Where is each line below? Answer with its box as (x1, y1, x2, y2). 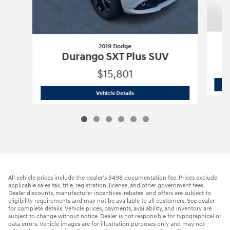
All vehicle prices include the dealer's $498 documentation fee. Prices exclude (8, 174, 217, 182)
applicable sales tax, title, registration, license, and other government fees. (8, 181, 204, 189)
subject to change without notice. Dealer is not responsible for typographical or (8, 212, 221, 220)
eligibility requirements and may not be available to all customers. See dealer (8, 197, 215, 205)
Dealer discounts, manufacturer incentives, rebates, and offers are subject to (8, 189, 211, 197)
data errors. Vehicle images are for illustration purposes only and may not (8, 220, 205, 228)
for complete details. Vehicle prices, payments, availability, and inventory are (8, 204, 212, 213)
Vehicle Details (95, 89, 134, 97)
